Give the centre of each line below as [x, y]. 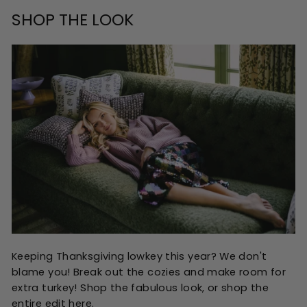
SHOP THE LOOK [73, 20]
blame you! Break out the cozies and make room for [149, 272]
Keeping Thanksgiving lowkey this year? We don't [139, 256]
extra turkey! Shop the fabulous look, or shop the [140, 288]
